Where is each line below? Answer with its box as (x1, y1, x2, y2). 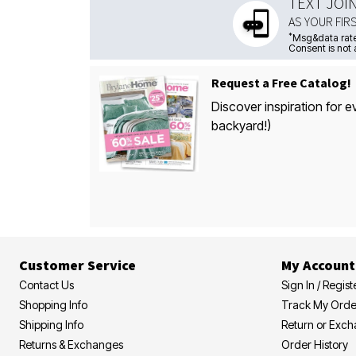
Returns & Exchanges (19, 337, 123, 351)
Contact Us (19, 277, 74, 292)
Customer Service (19, 255, 136, 274)
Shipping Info (19, 317, 83, 331)
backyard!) (211, 118, 271, 133)
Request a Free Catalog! (211, 75, 351, 91)
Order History (281, 337, 348, 351)
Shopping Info (19, 297, 87, 311)
